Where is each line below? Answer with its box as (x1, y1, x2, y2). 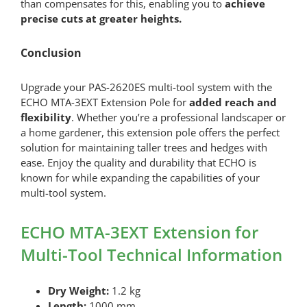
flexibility (20, 110, 71, 124)
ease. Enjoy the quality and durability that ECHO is (20, 155, 256, 169)
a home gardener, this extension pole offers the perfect (20, 125, 280, 139)
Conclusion (20, 45, 82, 60)
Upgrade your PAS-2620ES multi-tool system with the (20, 79, 272, 94)
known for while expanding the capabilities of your (20, 170, 260, 184)
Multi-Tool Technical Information (20, 243, 282, 266)
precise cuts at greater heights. (20, 12, 182, 26)
